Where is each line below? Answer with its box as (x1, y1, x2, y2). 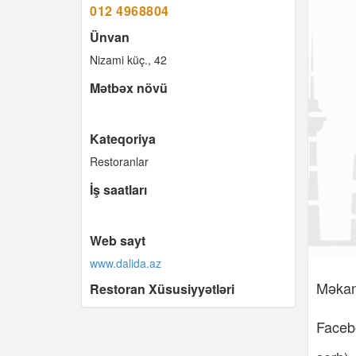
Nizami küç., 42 (90, 52, 167, 68)
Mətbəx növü (90, 79, 168, 97)
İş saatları (90, 180, 147, 199)
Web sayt (90, 231, 145, 250)
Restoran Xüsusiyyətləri (90, 280, 234, 298)
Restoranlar (90, 153, 149, 169)
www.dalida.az (90, 255, 161, 271)
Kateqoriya (90, 130, 156, 148)
